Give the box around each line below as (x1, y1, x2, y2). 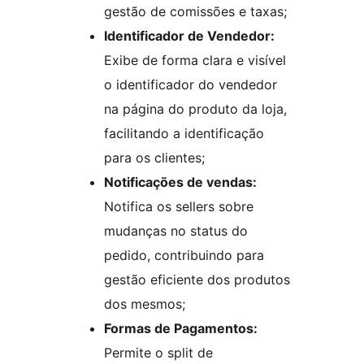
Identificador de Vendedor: (104, 28, 275, 45)
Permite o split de (104, 344, 213, 362)
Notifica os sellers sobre (104, 198, 253, 215)
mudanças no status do (104, 223, 248, 240)
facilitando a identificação (104, 125, 264, 142)
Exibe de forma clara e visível (104, 52, 286, 69)
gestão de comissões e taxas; (104, 3, 287, 20)
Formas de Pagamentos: (104, 320, 258, 337)
